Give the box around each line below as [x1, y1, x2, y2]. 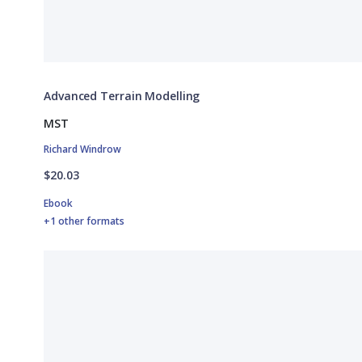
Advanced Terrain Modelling [44, 87, 200, 103]
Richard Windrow [44, 141, 121, 156]
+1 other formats [44, 213, 124, 228]
